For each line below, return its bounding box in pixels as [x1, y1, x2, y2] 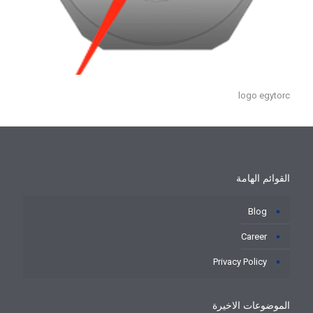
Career [241, 231, 267, 242]
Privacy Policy [213, 256, 267, 268]
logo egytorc [238, 90, 290, 101]
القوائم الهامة [236, 172, 290, 186]
